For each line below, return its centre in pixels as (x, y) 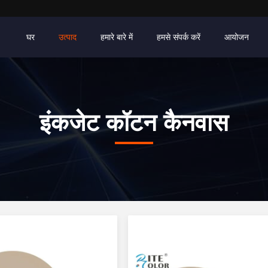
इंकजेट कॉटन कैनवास (134, 123)
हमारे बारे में (117, 37)
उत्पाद (68, 37)
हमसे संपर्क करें (179, 37)
